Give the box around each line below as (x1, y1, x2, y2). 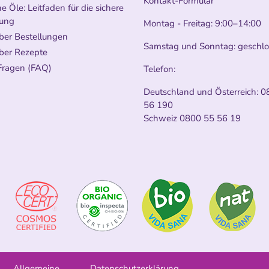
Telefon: (144, 62, 175, 75)
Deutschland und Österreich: (144, 85, 261, 98)
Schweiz (144, 112, 180, 124)
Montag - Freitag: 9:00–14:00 (144, 17, 264, 29)
